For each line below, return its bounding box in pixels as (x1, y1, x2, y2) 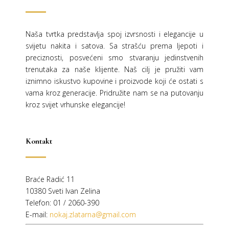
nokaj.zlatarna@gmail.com (50, 210, 136, 220)
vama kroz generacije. (26, 88, 100, 98)
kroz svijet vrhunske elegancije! (26, 100, 125, 110)
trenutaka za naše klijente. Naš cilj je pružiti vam (26, 64, 203, 75)
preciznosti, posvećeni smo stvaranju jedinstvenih (26, 53, 203, 63)
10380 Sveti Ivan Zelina (26, 186, 100, 196)
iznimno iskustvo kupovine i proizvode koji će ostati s (26, 76, 203, 86)
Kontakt (26, 136, 52, 147)
